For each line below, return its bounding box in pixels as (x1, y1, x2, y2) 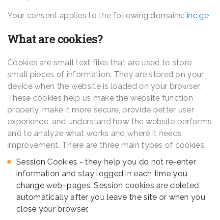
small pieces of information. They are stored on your (7, 70, 204, 80)
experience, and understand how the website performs (7, 117, 212, 127)
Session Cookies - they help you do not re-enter (16, 157, 196, 167)
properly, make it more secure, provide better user (7, 105, 194, 115)
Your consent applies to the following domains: (7, 11, 187, 21)
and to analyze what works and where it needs (7, 129, 182, 138)
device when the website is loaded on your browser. (7, 82, 201, 91)
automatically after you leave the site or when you (16, 192, 205, 202)
